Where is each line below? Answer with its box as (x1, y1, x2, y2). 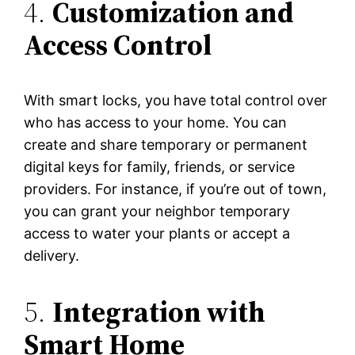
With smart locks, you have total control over (24, 92, 328, 109)
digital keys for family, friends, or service (24, 158, 296, 176)
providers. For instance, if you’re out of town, (24, 181, 327, 198)
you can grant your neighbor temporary (24, 203, 291, 220)
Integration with (52, 292, 266, 332)
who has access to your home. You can (24, 114, 288, 132)
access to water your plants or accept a (24, 225, 291, 242)
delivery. (24, 247, 80, 265)
